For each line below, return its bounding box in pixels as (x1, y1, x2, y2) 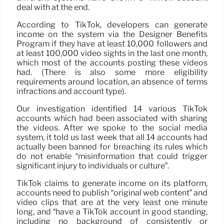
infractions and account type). (16, 86, 126, 96)
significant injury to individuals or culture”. (16, 161, 169, 171)
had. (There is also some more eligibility (16, 67, 207, 77)
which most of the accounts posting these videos (16, 58, 207, 68)
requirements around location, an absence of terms (16, 77, 207, 87)
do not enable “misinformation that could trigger (16, 151, 207, 161)
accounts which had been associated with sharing (16, 113, 207, 123)
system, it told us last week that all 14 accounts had (16, 132, 207, 142)
